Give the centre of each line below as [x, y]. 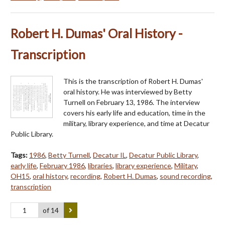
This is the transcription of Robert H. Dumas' [133, 81]
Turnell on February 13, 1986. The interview [132, 102]
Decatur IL [109, 155]
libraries [100, 165]
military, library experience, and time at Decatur [136, 123]
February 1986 [62, 165]
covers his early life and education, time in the [134, 113]
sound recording [185, 176]
